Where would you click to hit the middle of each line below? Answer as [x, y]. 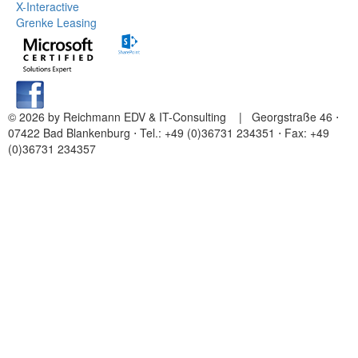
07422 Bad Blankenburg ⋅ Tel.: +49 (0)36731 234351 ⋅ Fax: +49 [169, 133]
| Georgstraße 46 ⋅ [284, 117]
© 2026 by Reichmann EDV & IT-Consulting [119, 117]
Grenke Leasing [56, 23]
